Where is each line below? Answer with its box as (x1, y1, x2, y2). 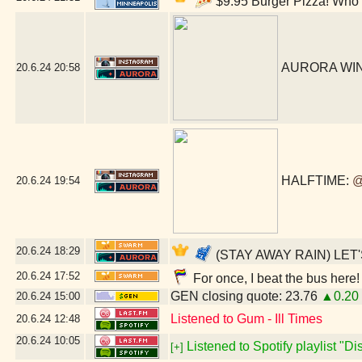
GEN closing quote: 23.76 (170, 289, 321, 303)
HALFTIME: (281, 174, 352, 187)
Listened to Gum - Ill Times (170, 312, 322, 326)
